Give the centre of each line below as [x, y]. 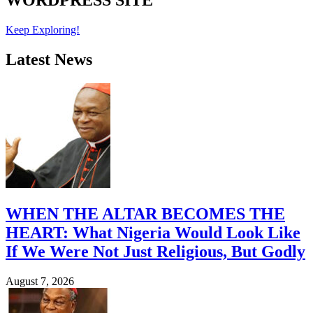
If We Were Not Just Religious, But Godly [155, 252]
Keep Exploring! [43, 30]
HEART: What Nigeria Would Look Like [153, 233]
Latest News [49, 60]
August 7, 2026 [40, 281]
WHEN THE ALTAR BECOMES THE [145, 214]
